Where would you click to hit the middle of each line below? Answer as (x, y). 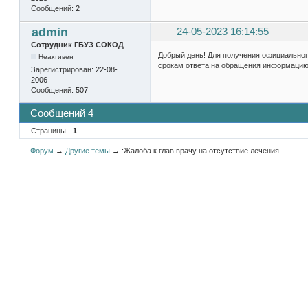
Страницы (48, 130)
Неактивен (56, 57)
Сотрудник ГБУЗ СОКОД (77, 45)
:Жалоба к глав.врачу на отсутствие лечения (201, 150)
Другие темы (88, 150)
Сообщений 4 (62, 113)
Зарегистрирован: (63, 69)
